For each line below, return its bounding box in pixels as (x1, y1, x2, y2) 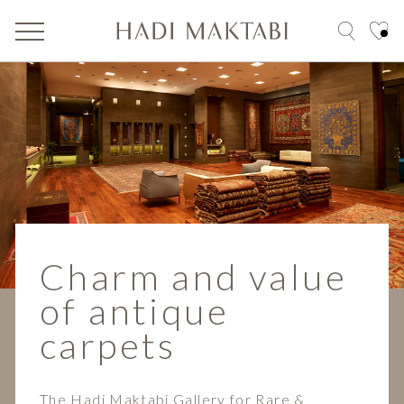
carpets (40, 324, 177, 368)
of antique (40, 289, 229, 334)
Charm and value (40, 255, 347, 299)
